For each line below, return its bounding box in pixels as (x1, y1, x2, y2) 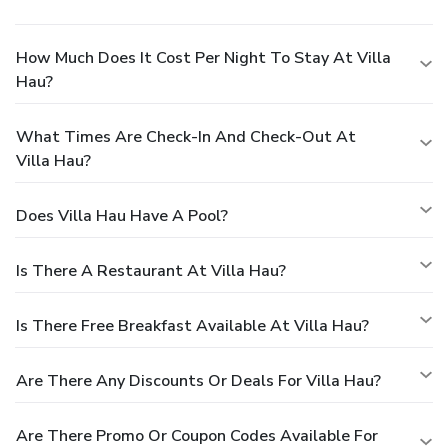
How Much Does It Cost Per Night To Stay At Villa (16, 46, 391, 69)
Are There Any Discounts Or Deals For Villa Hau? (16, 369, 381, 392)
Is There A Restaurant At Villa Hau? (16, 259, 286, 282)
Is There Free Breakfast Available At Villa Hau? (16, 314, 369, 337)
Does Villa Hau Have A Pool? (16, 204, 228, 227)
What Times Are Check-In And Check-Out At (16, 125, 356, 148)
